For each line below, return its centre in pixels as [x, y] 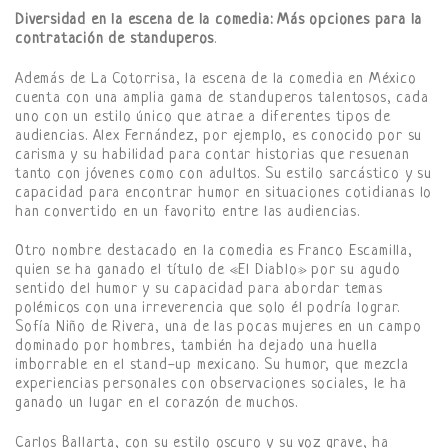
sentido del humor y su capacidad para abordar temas [199, 290]
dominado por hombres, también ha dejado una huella [196, 347]
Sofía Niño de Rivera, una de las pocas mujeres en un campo [218, 328]
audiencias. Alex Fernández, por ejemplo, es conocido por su [219, 136]
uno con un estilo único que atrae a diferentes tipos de [203, 117]
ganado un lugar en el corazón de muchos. [157, 404]
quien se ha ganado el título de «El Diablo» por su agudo [208, 271]
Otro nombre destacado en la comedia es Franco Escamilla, [214, 252]
